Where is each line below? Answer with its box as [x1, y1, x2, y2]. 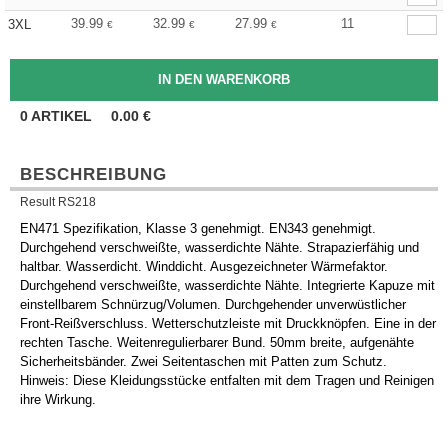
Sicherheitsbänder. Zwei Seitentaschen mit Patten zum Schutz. [20, 354, 387, 370]
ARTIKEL [28, 108, 96, 124]
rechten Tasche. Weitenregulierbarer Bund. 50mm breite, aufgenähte [20, 335, 414, 351]
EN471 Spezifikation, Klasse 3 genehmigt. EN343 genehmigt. [20, 221, 376, 237]
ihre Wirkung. [20, 392, 96, 408]
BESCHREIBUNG [20, 165, 167, 184]
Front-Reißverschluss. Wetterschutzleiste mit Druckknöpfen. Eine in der [20, 316, 436, 332]
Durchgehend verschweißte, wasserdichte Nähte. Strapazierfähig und [20, 240, 419, 256]
